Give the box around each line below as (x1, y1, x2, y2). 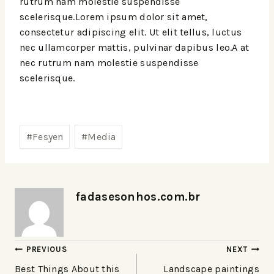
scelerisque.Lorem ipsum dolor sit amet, (20, 10, 208, 23)
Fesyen (32, 130, 64, 143)
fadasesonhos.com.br (76, 190, 201, 204)
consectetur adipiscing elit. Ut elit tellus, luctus (20, 26, 242, 38)
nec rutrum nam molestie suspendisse (20, 56, 199, 68)
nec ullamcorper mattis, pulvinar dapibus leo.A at (20, 41, 250, 53)
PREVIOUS (26, 245, 67, 254)
